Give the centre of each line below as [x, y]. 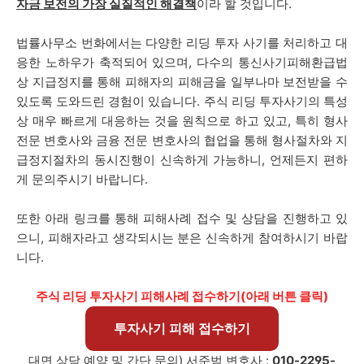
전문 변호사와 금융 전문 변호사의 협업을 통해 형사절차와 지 [182, 140]
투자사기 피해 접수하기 [182, 328]
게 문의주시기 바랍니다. [82, 179]
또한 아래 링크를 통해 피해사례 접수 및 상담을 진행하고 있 [182, 218]
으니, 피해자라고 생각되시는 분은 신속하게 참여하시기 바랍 [182, 238]
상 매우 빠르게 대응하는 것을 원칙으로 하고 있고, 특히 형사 [182, 121]
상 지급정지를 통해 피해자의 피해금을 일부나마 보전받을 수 [182, 82]
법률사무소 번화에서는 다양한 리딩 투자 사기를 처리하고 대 [182, 43]
